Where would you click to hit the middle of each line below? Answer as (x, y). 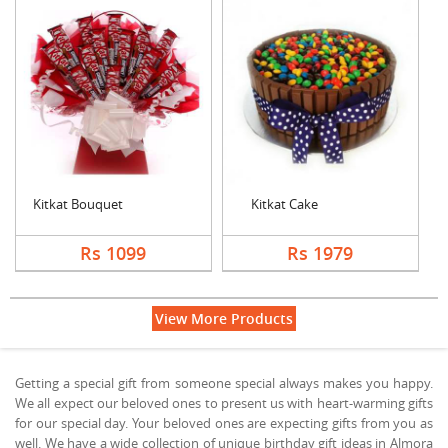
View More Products (224, 318)
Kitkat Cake (285, 203)
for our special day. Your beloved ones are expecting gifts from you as (224, 422)
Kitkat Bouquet (78, 203)
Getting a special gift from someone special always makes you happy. (224, 382)
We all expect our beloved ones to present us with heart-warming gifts (224, 402)
